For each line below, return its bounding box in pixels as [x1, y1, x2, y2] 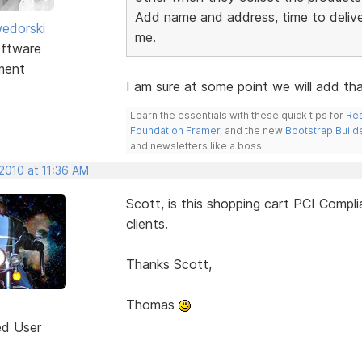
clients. [125, 215, 168, 232]
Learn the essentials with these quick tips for [129, 108, 346, 121]
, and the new [219, 124, 285, 137]
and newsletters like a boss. [129, 139, 264, 152]
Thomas [125, 296, 179, 313]
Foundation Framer [129, 124, 220, 137]
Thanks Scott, [125, 255, 212, 272]
